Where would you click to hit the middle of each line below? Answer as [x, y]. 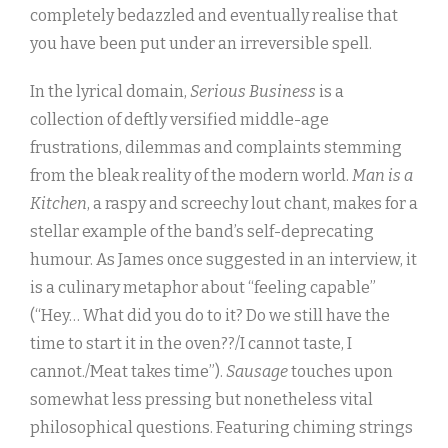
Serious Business [253, 92]
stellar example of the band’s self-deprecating [202, 232]
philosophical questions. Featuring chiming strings [221, 428]
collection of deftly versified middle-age [179, 120]
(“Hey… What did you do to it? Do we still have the [210, 316]
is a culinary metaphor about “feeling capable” [203, 288]
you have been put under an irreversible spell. [201, 44]
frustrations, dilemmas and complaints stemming [216, 148]
